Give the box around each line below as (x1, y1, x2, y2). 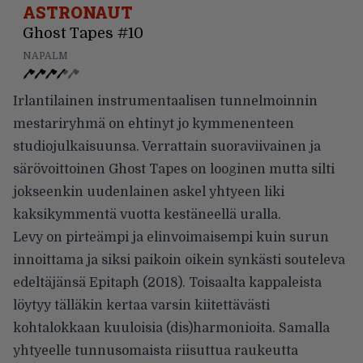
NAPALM (23, 49, 68, 62)
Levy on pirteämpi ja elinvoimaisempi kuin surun (13, 229, 329, 245)
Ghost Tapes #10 (23, 24, 143, 41)
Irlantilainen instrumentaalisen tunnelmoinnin (13, 93, 318, 109)
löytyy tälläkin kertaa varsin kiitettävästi (13, 297, 270, 313)
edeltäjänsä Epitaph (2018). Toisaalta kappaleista (13, 275, 322, 290)
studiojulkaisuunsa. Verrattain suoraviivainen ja (13, 139, 321, 154)
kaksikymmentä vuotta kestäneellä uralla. (13, 207, 281, 222)
